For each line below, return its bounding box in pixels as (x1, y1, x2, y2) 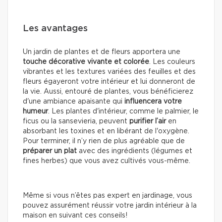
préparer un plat (23, 147, 77, 155)
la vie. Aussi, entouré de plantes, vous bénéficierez (23, 88, 193, 95)
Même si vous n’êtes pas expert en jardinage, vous (23, 192, 192, 199)
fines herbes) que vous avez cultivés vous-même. (23, 157, 190, 165)
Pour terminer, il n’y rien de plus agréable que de (23, 137, 185, 145)
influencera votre (124, 98, 182, 105)
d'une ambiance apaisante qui (23, 98, 124, 105)
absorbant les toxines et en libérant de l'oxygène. (23, 127, 189, 135)
